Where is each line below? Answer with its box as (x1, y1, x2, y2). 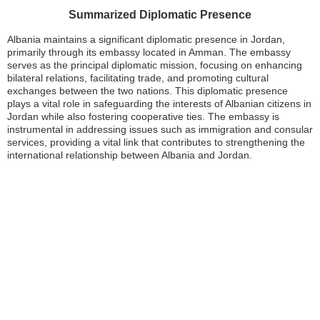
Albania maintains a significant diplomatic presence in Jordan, (7, 34, 285, 46)
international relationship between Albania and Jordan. (7, 149, 252, 161)
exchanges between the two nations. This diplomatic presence (7, 85, 288, 97)
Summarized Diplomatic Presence (69, 9, 251, 21)
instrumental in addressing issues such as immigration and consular (7, 124, 313, 136)
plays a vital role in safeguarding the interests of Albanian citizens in (7, 98, 311, 110)
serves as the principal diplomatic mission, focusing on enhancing (7, 59, 302, 71)
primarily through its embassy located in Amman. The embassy (7, 46, 291, 59)
